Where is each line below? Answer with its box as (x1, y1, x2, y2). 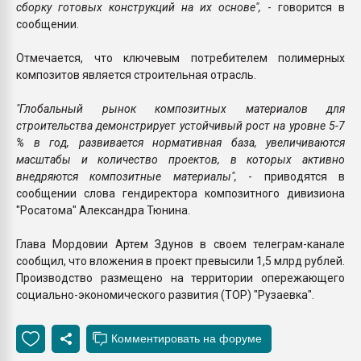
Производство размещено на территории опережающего (16, 272, 345, 285)
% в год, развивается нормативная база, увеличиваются (16, 136, 345, 150)
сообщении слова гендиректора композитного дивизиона (16, 187, 345, 201)
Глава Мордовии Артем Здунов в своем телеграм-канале (16, 238, 345, 251)
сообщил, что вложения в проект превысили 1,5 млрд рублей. (16, 255, 345, 268)
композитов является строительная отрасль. (16, 68, 256, 82)
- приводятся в (248, 170, 346, 184)
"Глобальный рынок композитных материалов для (16, 102, 345, 116)
